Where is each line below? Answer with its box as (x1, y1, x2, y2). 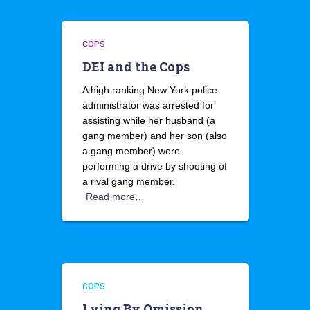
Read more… (85, 191, 145, 203)
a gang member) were (82, 145, 180, 157)
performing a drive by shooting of (82, 161, 227, 172)
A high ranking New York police (82, 84, 217, 96)
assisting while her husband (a (82, 115, 215, 127)
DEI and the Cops (82, 58, 190, 75)
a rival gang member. (82, 176, 175, 188)
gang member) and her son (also (82, 130, 227, 142)
